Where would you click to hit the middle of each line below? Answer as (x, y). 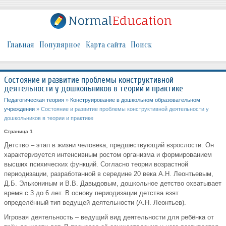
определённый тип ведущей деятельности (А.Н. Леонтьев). (95, 203)
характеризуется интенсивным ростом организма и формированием (108, 155)
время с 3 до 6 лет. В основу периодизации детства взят (91, 193)
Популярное (60, 45)
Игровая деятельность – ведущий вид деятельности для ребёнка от (109, 217)
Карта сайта (106, 45)
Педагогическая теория (34, 100)
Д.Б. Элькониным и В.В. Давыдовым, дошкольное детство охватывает (113, 184)
